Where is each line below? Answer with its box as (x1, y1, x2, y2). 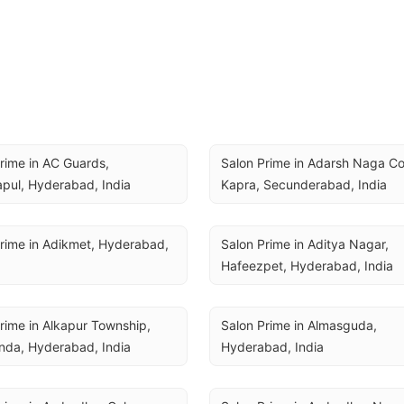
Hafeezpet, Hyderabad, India (221, 258, 393, 273)
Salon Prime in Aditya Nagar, (221, 236, 389, 252)
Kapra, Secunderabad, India (221, 177, 387, 192)
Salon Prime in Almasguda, (221, 317, 377, 333)
